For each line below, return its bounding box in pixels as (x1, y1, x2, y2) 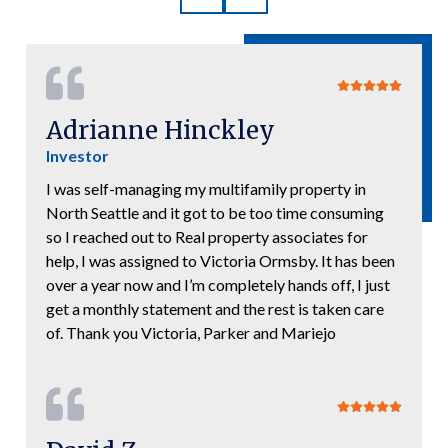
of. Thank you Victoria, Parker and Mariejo (46, 322, 336, 342)
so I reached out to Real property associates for (46, 226, 368, 246)
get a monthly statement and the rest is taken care (46, 298, 384, 318)
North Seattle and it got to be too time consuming (46, 202, 384, 222)
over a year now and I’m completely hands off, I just (46, 274, 390, 294)
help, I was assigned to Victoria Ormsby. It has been (46, 250, 395, 270)
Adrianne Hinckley (46, 114, 275, 146)
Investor (46, 145, 109, 165)
